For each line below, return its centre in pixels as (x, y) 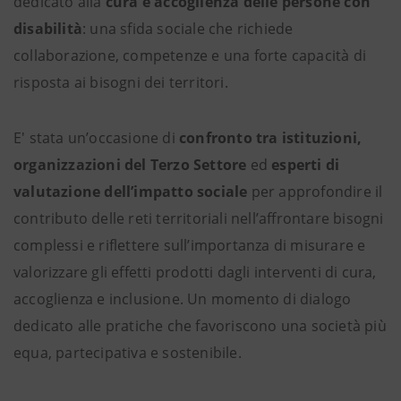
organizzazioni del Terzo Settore (130, 164)
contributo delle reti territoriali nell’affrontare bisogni (199, 218)
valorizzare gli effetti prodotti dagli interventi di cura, (195, 272)
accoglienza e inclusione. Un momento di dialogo (183, 299)
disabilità (48, 28)
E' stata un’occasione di (96, 137)
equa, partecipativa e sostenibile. (128, 352)
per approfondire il (315, 191)
